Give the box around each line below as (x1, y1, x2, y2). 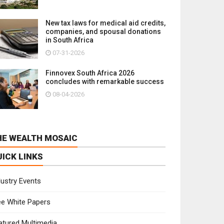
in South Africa (45, 35, 93, 44)
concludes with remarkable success (45, 77, 164, 85)
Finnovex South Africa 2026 (45, 68, 134, 77)
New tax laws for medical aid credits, (45, 18, 165, 27)
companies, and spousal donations (45, 27, 161, 35)
